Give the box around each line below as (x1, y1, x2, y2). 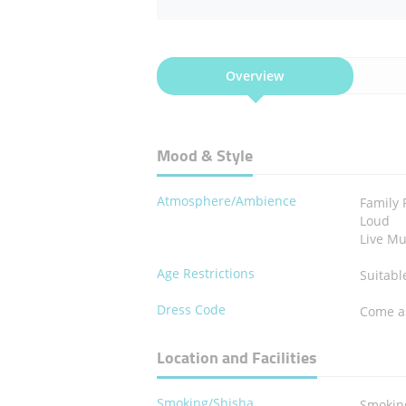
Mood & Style (156, 140, 253, 171)
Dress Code (156, 301, 226, 319)
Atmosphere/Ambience (156, 192, 296, 210)
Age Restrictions (156, 265, 255, 283)
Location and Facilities (156, 343, 317, 373)
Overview (226, 67, 285, 85)
